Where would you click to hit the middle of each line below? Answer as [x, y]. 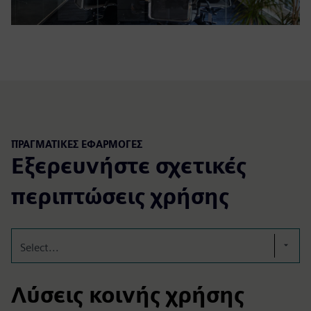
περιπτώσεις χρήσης [120, 196]
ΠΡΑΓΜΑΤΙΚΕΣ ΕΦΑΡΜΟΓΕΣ [77, 144]
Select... [40, 248]
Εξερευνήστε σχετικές [129, 166]
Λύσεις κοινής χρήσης [128, 295]
